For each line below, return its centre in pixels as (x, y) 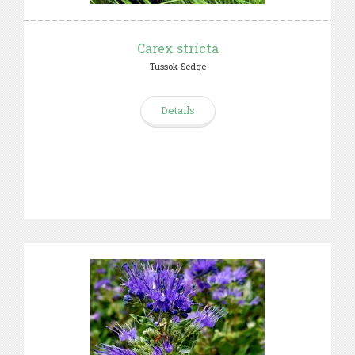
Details (177, 110)
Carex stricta (177, 48)
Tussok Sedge (177, 66)
